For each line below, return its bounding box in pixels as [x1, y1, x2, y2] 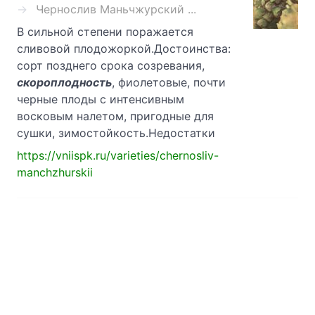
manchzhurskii [17, 165, 93, 180]
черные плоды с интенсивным [17, 92, 184, 107]
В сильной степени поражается [17, 25, 193, 39]
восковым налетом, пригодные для [17, 109, 214, 124]
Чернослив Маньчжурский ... [36, 2, 196, 17]
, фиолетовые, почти [112, 75, 226, 90]
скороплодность [17, 75, 112, 90]
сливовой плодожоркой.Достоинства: [17, 41, 231, 56]
